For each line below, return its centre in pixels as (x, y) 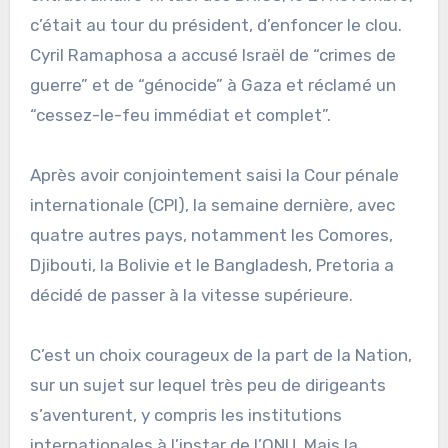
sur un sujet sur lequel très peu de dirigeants (207, 384)
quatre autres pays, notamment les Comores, (211, 234)
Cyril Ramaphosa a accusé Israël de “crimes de (212, 54)
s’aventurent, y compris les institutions (185, 414)
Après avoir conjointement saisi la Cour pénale (214, 174)
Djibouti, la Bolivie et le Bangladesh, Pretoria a (211, 264)
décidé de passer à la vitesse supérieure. (191, 294)
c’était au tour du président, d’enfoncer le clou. (215, 24)
